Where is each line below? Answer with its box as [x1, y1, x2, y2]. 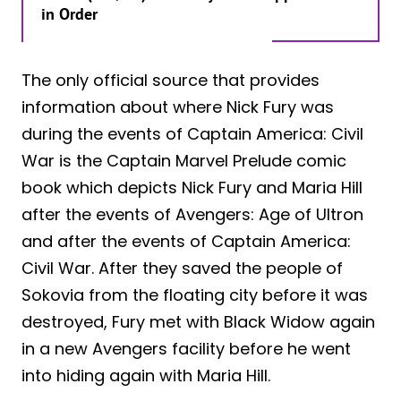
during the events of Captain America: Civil [21, 123, 363, 146]
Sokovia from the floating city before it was [21, 284, 368, 307]
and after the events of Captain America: [21, 230, 351, 253]
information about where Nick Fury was [21, 96, 334, 119]
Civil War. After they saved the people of [21, 257, 343, 280]
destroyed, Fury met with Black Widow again [21, 311, 375, 334]
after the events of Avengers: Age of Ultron [21, 203, 363, 226]
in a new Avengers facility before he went [21, 337, 351, 361]
